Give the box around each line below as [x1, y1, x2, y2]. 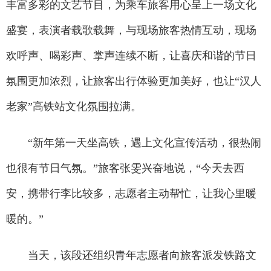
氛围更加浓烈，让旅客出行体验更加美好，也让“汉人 [6, 75, 261, 88]
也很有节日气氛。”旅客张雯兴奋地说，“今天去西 [6, 162, 244, 175]
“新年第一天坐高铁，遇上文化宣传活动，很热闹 [6, 137, 261, 149]
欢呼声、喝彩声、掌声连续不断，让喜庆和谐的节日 [6, 50, 256, 62]
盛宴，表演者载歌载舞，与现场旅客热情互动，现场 [6, 24, 256, 37]
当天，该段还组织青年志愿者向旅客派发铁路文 [6, 249, 256, 262]
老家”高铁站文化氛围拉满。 [6, 100, 142, 113]
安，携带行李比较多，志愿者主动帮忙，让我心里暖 [6, 188, 256, 200]
